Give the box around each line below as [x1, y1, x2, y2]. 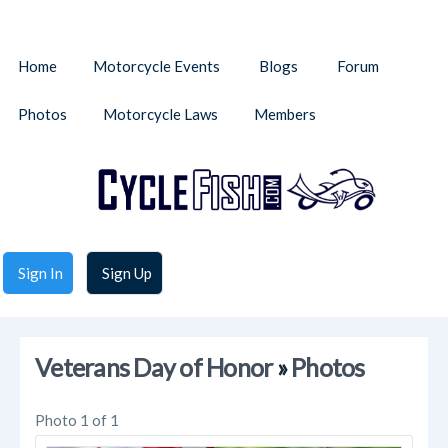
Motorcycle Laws [103, 105, 218, 123]
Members [254, 105, 316, 123]
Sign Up [102, 264, 152, 283]
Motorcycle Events [93, 57, 220, 75]
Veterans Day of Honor [35, 353, 273, 383]
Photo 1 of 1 [35, 411, 119, 430]
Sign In [18, 264, 63, 283]
